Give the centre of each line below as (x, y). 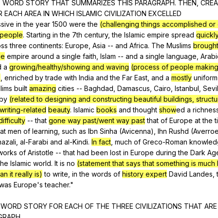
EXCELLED (165, 13)
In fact (101, 142)
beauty (59, 109)
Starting (38, 35)
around (43, 56)
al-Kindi (76, 142)
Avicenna (136, 131)
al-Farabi (34, 142)
